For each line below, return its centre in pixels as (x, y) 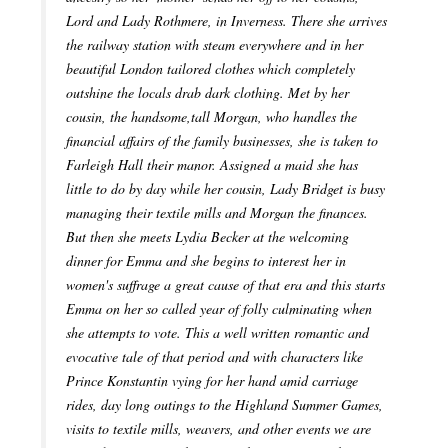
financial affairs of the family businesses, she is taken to (222, 141)
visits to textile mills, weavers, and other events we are (218, 429)
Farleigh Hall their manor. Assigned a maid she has (212, 165)
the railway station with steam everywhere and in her (214, 45)
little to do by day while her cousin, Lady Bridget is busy (225, 189)
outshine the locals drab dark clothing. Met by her (207, 93)
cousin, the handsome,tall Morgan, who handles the (211, 117)
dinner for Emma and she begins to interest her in (206, 261)
